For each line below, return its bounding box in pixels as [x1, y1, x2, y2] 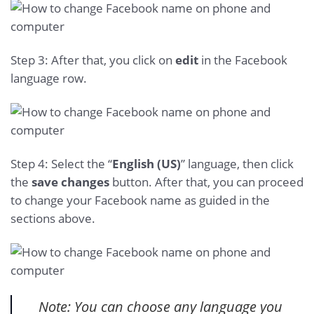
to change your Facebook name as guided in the [11, 191, 270, 208]
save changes [32, 173, 109, 190]
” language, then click [181, 155, 294, 172]
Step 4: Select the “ [11, 155, 112, 172]
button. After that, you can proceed [109, 173, 303, 190]
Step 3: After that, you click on [11, 52, 175, 69]
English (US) [112, 155, 181, 172]
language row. [11, 70, 87, 87]
